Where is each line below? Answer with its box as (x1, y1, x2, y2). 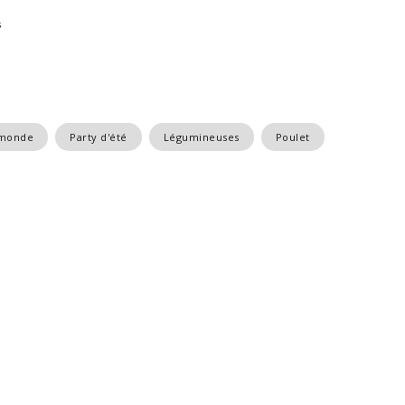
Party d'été (70, 130, 127, 144)
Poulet (275, 130, 310, 144)
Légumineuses (163, 130, 240, 144)
